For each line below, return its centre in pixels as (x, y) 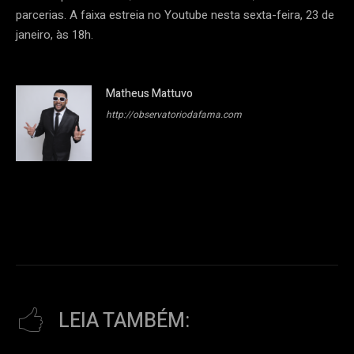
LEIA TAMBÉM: (124, 322)
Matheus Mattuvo (149, 94)
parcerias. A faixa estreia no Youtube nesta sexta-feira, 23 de (175, 15)
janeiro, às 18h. (55, 35)
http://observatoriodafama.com (174, 115)
